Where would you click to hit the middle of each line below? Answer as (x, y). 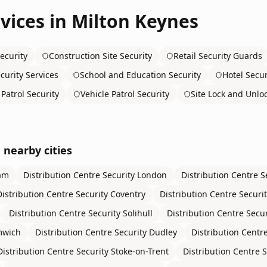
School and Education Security (140, 75)
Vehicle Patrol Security (125, 94)
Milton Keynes (135, 21)
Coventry (128, 194)
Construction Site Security (100, 56)
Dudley (163, 232)
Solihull (138, 213)
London (152, 175)
